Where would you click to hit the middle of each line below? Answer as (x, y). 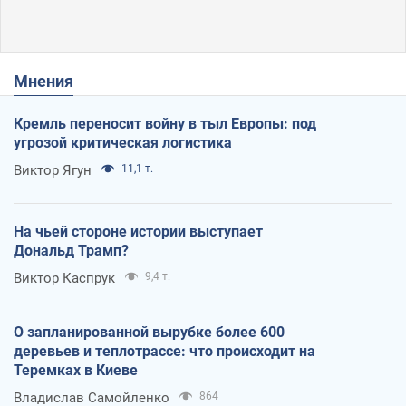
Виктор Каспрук (64, 278)
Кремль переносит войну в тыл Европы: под (165, 123)
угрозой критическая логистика (123, 142)
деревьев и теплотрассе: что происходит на (164, 351)
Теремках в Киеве (76, 370)
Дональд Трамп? (71, 250)
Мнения (51, 81)
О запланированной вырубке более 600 (149, 332)
